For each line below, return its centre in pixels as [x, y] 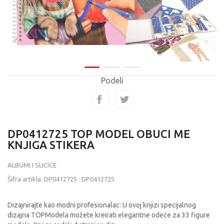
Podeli [112, 80]
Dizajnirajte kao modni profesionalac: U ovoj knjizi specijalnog [102, 205]
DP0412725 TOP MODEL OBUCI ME [99, 134]
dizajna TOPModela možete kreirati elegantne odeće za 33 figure [109, 215]
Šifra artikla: [26, 179]
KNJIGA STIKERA [51, 145]
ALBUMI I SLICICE [32, 165]
